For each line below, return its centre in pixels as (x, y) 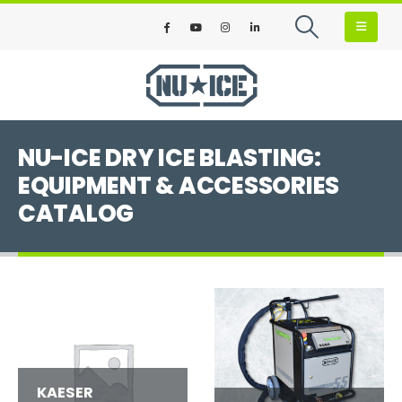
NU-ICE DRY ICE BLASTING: (170, 157)
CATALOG (76, 213)
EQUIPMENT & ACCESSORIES (179, 185)
